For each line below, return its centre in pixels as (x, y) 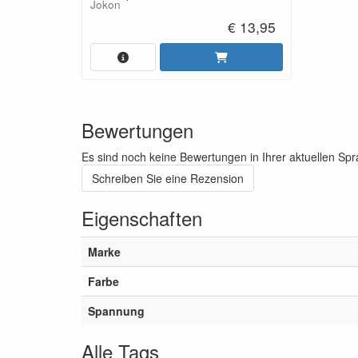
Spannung (116, 311)
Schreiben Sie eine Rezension (168, 179)
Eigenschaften (142, 218)
